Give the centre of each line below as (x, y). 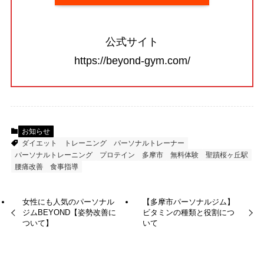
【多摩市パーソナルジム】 (188, 202)
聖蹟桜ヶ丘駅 (227, 155)
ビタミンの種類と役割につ (188, 212)
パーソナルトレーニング (53, 155)
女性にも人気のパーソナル (69, 202)
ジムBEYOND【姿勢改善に (70, 212)
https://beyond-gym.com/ (132, 60)
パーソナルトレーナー (149, 143)
